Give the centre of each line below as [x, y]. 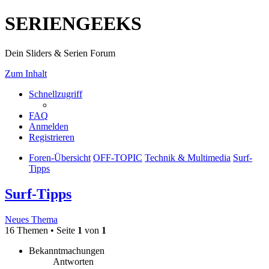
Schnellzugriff [56, 94]
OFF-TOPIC [118, 157]
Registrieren [52, 137]
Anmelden [49, 126]
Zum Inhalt [26, 73]
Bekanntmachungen [67, 250]
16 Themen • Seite [41, 230]
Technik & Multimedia [188, 157]
